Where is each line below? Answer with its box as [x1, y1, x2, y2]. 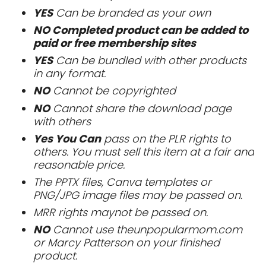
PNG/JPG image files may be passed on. [33, 188, 242, 203]
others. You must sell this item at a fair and [33, 144, 254, 159]
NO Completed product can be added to [33, 23, 248, 38]
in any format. [33, 66, 106, 81]
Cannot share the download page [50, 100, 232, 116]
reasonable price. [33, 157, 125, 172]
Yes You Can [33, 131, 101, 146]
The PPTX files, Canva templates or [33, 175, 211, 190]
